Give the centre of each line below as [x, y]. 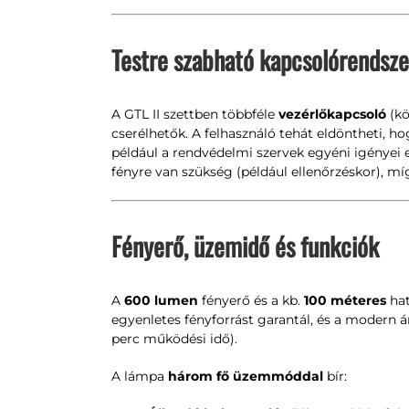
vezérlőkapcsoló [332, 114]
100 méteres [345, 300]
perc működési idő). [174, 339]
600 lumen [161, 300]
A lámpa [139, 376]
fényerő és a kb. [251, 300]
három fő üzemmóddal [245, 376]
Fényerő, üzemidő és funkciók [245, 246]
